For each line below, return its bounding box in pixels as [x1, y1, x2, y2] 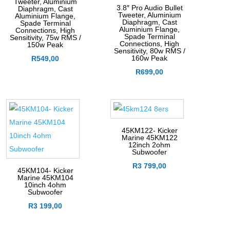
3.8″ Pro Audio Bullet [116, 4, 183, 12]
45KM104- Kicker [17, 166, 73, 175]
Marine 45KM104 [17, 174, 73, 182]
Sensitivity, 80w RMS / [113, 47, 185, 55]
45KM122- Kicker [121, 126, 178, 135]
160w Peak [131, 54, 168, 63]
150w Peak [27, 41, 64, 49]
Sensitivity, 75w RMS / [9, 33, 81, 42]
